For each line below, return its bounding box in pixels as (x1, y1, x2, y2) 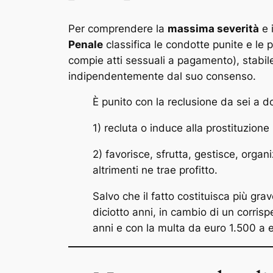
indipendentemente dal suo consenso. (68, 69, 256, 82)
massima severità (168, 22, 259, 35)
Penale (68, 38, 103, 51)
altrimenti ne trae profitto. (93, 163, 218, 176)
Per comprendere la (68, 22, 168, 35)
